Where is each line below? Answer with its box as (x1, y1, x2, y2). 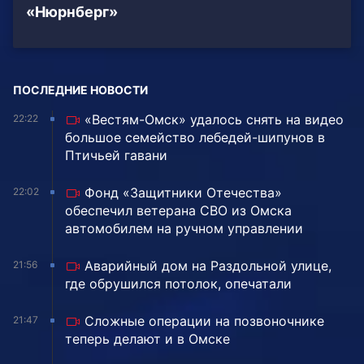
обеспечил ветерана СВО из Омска (65, 202, 292, 219)
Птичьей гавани (65, 147, 167, 164)
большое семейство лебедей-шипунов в (65, 129, 325, 146)
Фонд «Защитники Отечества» (84, 184, 282, 201)
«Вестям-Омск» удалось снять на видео (84, 111, 344, 128)
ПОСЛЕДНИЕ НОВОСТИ (13, 83, 148, 97)
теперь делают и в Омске (65, 331, 230, 348)
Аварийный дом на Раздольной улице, (84, 258, 331, 275)
